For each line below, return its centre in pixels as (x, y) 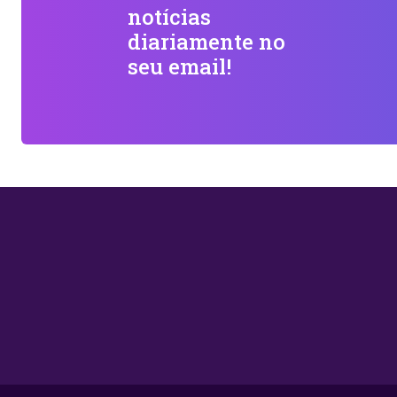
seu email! (179, 67)
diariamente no (206, 42)
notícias (169, 17)
